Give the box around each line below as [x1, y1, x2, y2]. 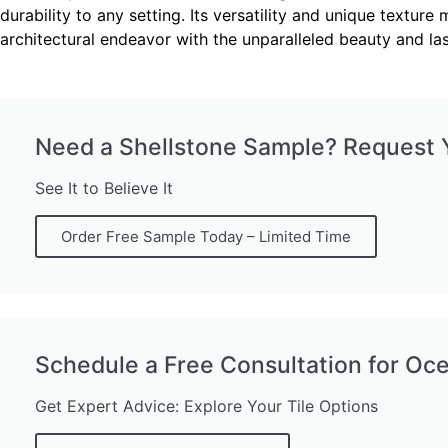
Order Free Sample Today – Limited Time [61, 227, 351, 247]
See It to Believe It [35, 178, 173, 199]
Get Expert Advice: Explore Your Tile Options [35, 396, 378, 417]
